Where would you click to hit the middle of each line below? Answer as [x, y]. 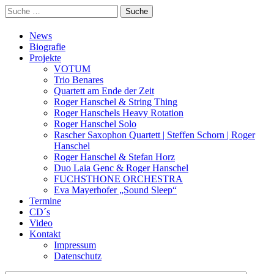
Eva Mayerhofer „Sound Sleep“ [115, 190]
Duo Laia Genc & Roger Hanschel [121, 168]
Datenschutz [78, 256]
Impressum [75, 245]
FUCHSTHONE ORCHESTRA [118, 179]
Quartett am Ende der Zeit [104, 91]
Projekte [45, 58]
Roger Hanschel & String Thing [116, 102]
